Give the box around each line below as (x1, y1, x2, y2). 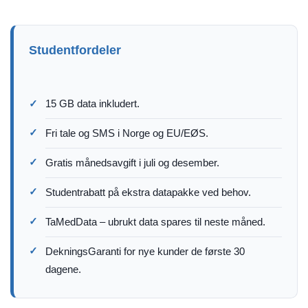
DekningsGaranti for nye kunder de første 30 (45, 245, 245, 257)
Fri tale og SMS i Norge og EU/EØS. (45, 126, 208, 139)
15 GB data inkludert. (45, 97, 140, 109)
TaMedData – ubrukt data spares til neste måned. (45, 215, 265, 228)
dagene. (45, 263, 81, 275)
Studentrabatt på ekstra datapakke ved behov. (45, 186, 251, 198)
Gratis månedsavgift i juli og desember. (45, 156, 219, 168)
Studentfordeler (29, 43, 121, 57)
